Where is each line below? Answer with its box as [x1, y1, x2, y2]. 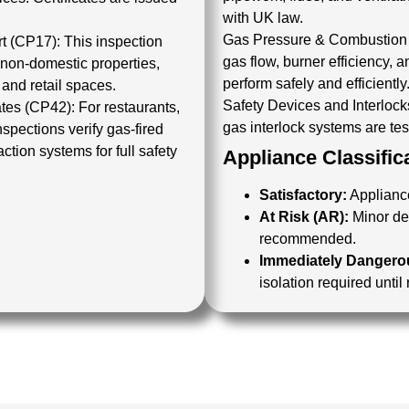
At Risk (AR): [259, 209, 349, 225]
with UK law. [223, 10, 303, 26]
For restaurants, [79, 100, 180, 115]
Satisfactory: [259, 187, 347, 203]
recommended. [259, 231, 356, 246]
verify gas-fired [65, 121, 163, 137]
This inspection [64, 34, 163, 49]
